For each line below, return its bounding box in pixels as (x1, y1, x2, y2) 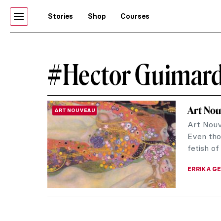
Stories (47, 12, 73, 21)
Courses (120, 12, 149, 21)
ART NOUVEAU (54, 107, 95, 113)
